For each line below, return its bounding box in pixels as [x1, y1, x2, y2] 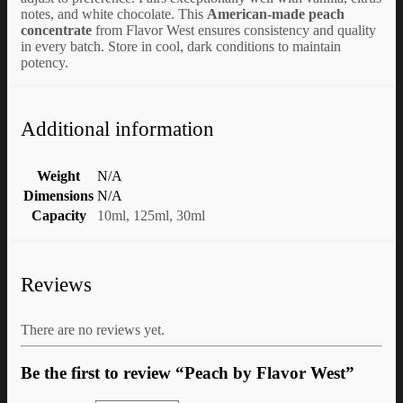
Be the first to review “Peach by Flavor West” [21, 363, 354, 383]
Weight [37, 168, 80, 184]
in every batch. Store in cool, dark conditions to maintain [21, 38, 341, 54]
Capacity [31, 208, 86, 224]
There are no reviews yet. [21, 321, 165, 337]
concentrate [21, 22, 92, 38]
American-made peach [207, 5, 345, 22]
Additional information [21, 117, 214, 140]
